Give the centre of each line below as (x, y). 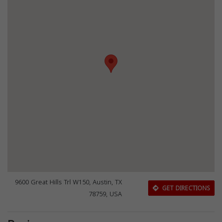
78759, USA (106, 194)
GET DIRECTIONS (185, 188)
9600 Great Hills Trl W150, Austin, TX (69, 182)
